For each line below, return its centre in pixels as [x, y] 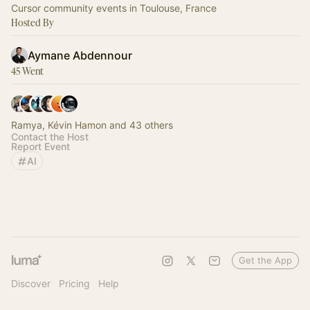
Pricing [74, 283]
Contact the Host [50, 137]
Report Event [40, 146]
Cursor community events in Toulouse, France [114, 8]
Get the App [265, 260]
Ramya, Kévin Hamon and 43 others [92, 125]
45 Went [27, 71]
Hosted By [33, 22]
